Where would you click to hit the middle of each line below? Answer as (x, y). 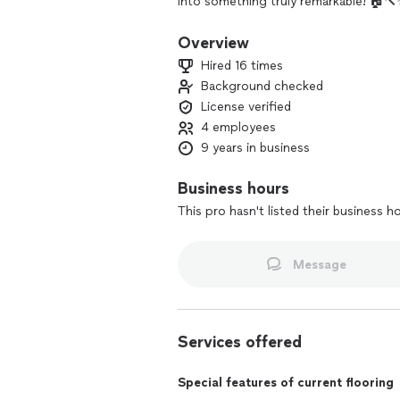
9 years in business (255, 148)
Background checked (262, 86)
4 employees (238, 127)
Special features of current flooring (286, 383)
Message (319, 264)
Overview (213, 43)
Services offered (240, 342)
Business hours (233, 188)
